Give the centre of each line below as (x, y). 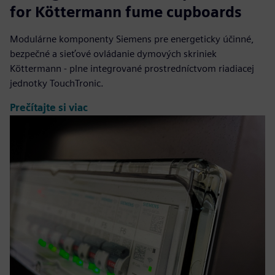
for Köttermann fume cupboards (126, 12)
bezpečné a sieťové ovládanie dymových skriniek (113, 53)
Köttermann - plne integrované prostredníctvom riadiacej (132, 68)
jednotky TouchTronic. (57, 83)
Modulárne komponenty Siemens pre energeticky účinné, (132, 39)
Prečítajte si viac (49, 108)
